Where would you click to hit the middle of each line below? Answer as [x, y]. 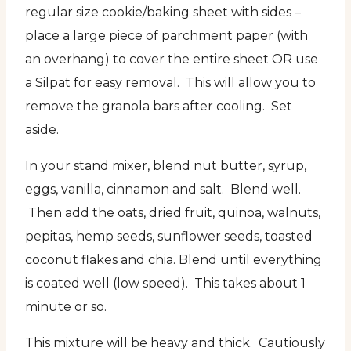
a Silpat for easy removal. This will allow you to [170, 83]
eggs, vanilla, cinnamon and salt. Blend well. [163, 190]
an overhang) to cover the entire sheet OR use [172, 60]
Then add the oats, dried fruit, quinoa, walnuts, [173, 213]
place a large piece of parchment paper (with [166, 36]
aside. [42, 130]
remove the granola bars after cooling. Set [159, 107]
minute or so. [66, 307]
